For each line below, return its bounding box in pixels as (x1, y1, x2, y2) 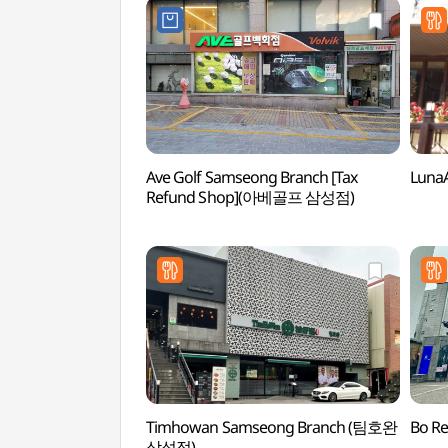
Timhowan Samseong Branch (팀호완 (146, 416, 398, 438)
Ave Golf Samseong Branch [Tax (146, 166, 358, 188)
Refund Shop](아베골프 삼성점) (146, 186, 355, 208)
